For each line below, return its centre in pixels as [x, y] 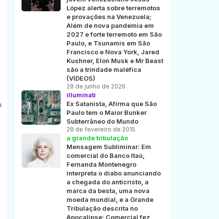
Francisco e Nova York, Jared [113, 52]
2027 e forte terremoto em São [114, 34]
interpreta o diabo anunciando [113, 173]
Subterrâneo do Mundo [102, 121]
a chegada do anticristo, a [107, 182]
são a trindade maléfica [104, 70]
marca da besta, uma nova [108, 191]
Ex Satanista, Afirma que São [111, 104]
